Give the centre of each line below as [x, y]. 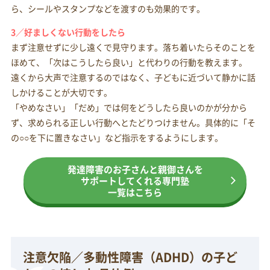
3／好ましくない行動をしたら [68, 32]
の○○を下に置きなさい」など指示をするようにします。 [117, 138]
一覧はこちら [135, 192]
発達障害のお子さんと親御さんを [135, 169]
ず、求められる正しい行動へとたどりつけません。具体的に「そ [133, 123]
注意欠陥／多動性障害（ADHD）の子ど [130, 257]
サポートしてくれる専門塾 [135, 181]
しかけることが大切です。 [61, 93]
